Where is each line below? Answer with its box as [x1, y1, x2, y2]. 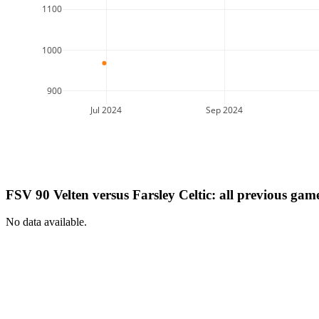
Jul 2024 [90, 103, 122, 116]
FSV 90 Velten [6, 187, 89, 202]
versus [89, 187, 132, 202]
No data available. [6, 216, 87, 229]
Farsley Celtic [132, 187, 211, 202]
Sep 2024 [206, 103, 244, 116]
